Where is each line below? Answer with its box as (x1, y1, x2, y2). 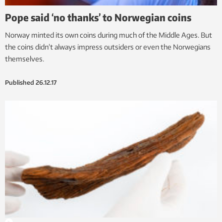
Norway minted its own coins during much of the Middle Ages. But (5, 31, 212, 40)
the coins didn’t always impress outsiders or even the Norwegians (5, 43, 211, 52)
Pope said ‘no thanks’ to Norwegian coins (5, 11, 191, 24)
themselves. (5, 55, 44, 63)
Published (5, 79, 34, 87)
